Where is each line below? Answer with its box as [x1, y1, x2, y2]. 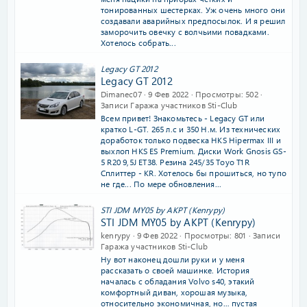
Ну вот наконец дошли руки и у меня [101, 254, 245, 265]
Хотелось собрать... [101, 37, 176, 48]
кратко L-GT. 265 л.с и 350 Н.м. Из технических [101, 123, 281, 134]
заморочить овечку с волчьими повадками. [101, 26, 269, 37]
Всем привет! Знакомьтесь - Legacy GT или [101, 112, 265, 123]
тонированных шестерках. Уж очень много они [101, 4, 286, 15]
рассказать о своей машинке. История [101, 265, 249, 275]
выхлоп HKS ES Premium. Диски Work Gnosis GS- [101, 145, 286, 156]
